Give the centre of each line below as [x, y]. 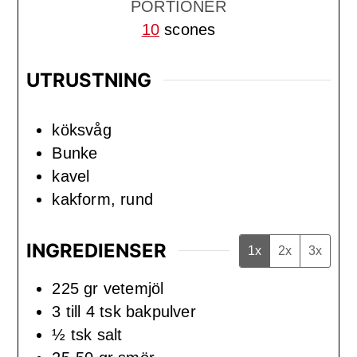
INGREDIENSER [97, 250]
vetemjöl [133, 288]
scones [190, 30]
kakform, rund [102, 200]
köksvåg [82, 130]
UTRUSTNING [89, 80]
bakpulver [161, 311]
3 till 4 [73, 311]
